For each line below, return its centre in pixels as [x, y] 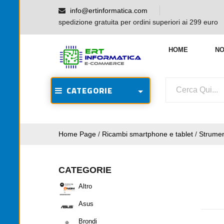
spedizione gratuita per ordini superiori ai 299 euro [138, 22]
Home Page [77, 134]
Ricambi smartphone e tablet [147, 134]
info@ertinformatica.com [109, 10]
